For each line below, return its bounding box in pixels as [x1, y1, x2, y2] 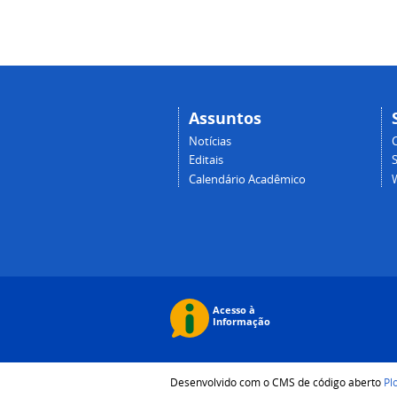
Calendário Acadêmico [188, 171, 306, 187]
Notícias [188, 133, 231, 149]
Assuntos [188, 107, 261, 130]
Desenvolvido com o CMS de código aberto [170, 374, 384, 389]
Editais [188, 152, 223, 168]
